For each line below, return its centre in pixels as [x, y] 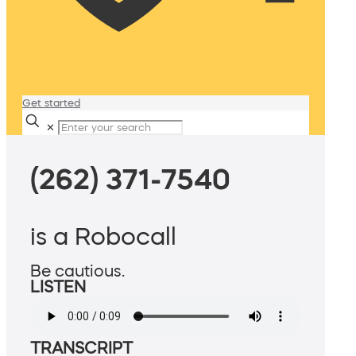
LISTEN [58, 287]
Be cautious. [77, 271]
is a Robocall [103, 236]
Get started [51, 103]
